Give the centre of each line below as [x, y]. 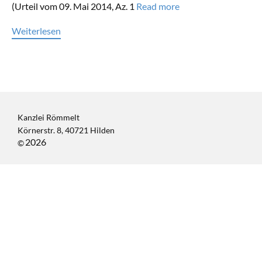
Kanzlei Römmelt [49, 117]
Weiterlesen [36, 31]
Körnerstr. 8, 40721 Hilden [66, 130]
